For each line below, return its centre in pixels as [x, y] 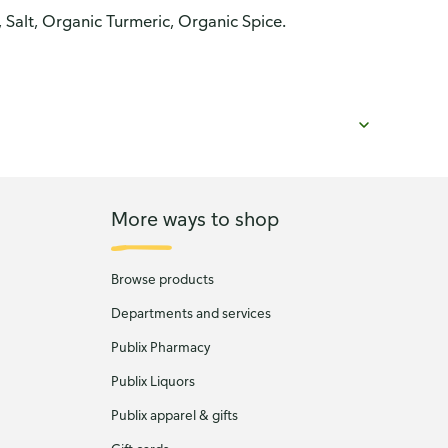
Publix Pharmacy [160, 347]
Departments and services [190, 313]
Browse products [162, 279]
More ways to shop [194, 218]
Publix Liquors [152, 381]
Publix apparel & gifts [174, 415]
